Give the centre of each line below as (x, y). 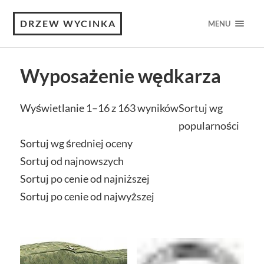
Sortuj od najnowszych (72, 161)
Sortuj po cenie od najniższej (85, 179)
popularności (209, 126)
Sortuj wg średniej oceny (76, 143)
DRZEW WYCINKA (68, 23)
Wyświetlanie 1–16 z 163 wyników (99, 108)
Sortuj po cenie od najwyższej (87, 196)
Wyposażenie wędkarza (120, 76)
